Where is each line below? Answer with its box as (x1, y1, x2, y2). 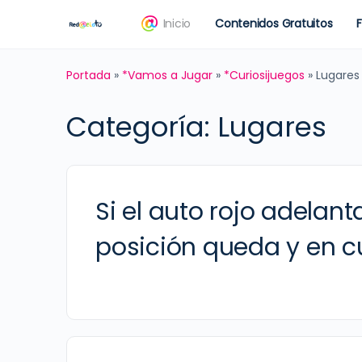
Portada (66, 67, 111, 83)
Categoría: (66, 107, 217, 146)
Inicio (162, 15, 192, 32)
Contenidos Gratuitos (215, 15, 333, 32)
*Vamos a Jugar (122, 67, 213, 83)
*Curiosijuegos (224, 67, 305, 83)
